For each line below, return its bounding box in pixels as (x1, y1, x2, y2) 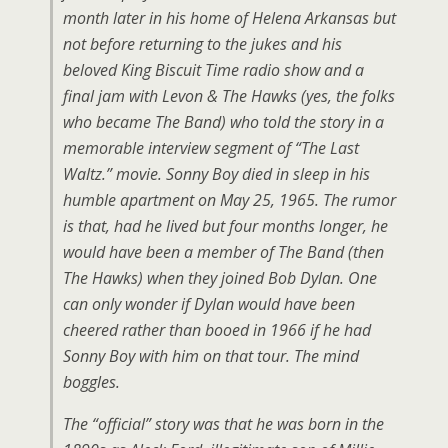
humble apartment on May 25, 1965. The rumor (63, 189, 396, 211)
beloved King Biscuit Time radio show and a (63, 59, 364, 81)
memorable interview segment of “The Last (63, 137, 359, 159)
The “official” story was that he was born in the (63, 413, 384, 435)
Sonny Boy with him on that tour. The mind (63, 345, 359, 367)
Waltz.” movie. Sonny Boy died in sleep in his (63, 163, 370, 185)
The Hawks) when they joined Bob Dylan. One (63, 267, 377, 289)
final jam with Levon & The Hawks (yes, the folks (63, 85, 395, 107)
